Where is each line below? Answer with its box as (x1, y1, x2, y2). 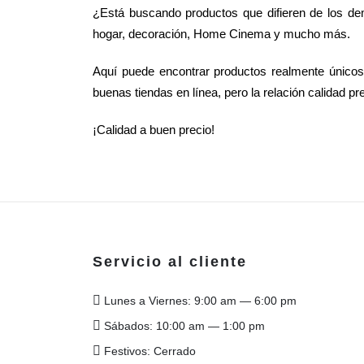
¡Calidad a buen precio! (93, 122, 214, 136)
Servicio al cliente (93, 253, 247, 270)
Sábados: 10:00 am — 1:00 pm (101, 319, 265, 332)
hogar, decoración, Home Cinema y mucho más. (93, 26, 350, 41)
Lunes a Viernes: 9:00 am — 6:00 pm (101, 294, 297, 307)
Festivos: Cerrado (101, 344, 196, 357)
